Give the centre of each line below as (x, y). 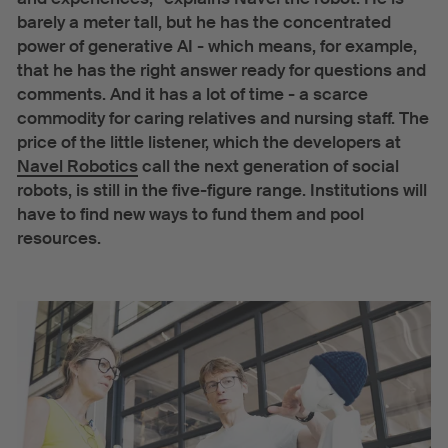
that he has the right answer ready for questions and (221, 70)
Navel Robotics (77, 166)
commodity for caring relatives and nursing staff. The (222, 118)
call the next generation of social (268, 166)
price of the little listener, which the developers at (208, 142)
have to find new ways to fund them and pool (190, 214)
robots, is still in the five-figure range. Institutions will (221, 190)
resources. (58, 238)
